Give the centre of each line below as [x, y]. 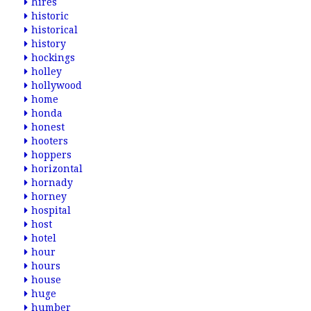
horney [49, 196]
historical [54, 30]
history [49, 44]
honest [48, 127]
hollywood [57, 85]
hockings [53, 58]
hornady [52, 183]
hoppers [51, 155]
